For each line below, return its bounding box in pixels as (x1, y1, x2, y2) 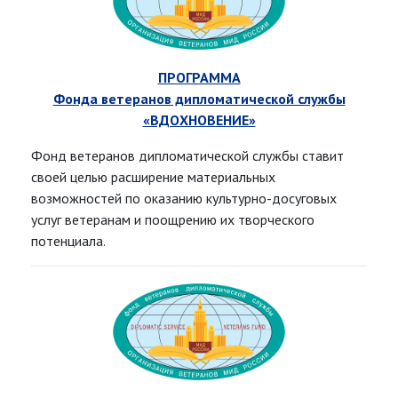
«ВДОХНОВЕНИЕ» (142, 111, 256, 130)
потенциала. (31, 232, 106, 251)
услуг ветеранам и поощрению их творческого (31, 211, 314, 229)
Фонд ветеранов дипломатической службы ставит (31, 147, 344, 165)
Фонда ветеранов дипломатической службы (52, 90, 346, 108)
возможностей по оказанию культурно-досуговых (31, 189, 337, 208)
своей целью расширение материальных (31, 168, 275, 187)
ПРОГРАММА (157, 68, 241, 87)
